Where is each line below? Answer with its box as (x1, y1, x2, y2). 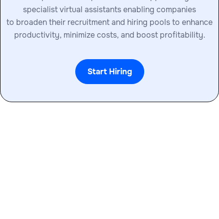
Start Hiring (87, 66, 132, 77)
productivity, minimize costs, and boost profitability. (14, 30, 205, 40)
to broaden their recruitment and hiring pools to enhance (6, 17, 213, 27)
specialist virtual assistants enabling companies (23, 4, 196, 15)
